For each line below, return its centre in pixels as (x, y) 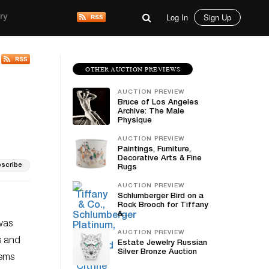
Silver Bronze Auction (157, 252)
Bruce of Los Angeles (158, 103)
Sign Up (217, 17)
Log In (177, 17)
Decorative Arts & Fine (160, 159)
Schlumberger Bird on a (161, 197)
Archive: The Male (151, 112)
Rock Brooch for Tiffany (163, 206)
